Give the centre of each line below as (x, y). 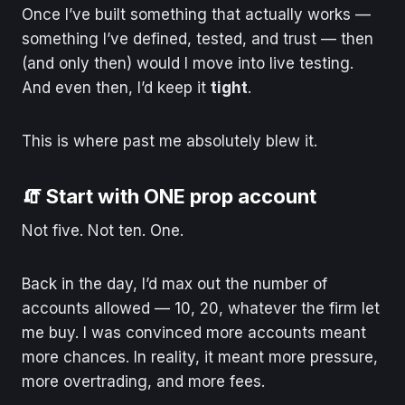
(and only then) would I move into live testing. (188, 63)
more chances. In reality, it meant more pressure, (200, 357)
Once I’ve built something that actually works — (196, 14)
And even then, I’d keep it (116, 87)
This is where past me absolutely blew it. (170, 141)
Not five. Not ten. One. (103, 230)
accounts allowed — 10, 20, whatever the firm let (201, 308)
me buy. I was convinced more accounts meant (194, 332)
